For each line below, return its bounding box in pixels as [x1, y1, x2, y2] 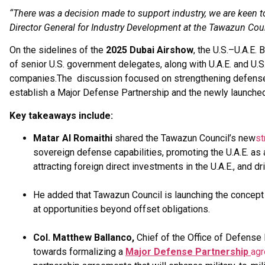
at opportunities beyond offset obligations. [33, 203, 212, 215]
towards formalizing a [33, 245, 125, 257]
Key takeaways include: [9, 109, 113, 121]
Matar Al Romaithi [33, 132, 112, 144]
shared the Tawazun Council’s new [112, 132, 256, 144]
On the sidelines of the [9, 44, 106, 56]
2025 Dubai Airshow [106, 44, 193, 56]
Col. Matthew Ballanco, [33, 231, 137, 243]
